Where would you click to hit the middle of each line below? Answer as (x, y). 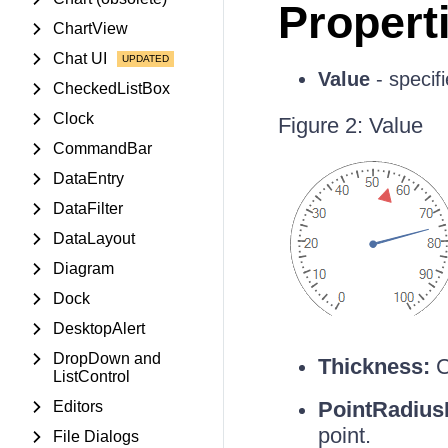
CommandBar (102, 148)
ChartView (90, 28)
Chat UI (80, 58)
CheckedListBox (111, 88)
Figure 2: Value (350, 125)
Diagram (83, 268)
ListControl (91, 376)
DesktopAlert (99, 328)
